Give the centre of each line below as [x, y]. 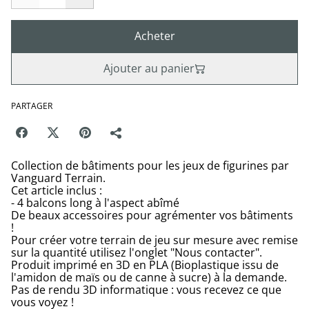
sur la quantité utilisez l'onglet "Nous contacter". [137, 252]
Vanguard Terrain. [58, 178]
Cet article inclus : [57, 190]
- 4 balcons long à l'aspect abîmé [95, 203]
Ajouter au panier [149, 68]
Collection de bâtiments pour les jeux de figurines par [150, 166]
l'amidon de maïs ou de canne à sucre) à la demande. [149, 277]
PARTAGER [32, 106]
